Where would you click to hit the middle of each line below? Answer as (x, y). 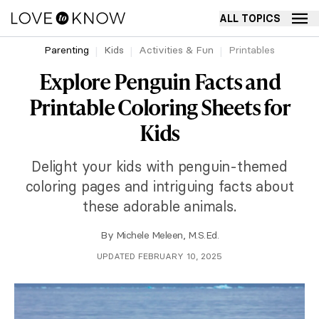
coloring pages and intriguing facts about (159, 186)
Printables (252, 50)
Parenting (67, 50)
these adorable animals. (159, 206)
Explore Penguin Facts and (159, 81)
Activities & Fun (176, 50)
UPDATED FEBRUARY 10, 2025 (159, 256)
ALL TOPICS (250, 18)
